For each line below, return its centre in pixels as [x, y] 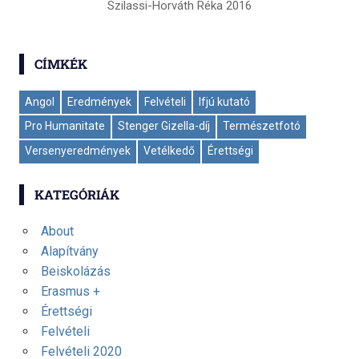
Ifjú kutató [224, 101]
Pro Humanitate [65, 126]
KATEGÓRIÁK [77, 194]
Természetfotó [262, 126]
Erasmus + [70, 291]
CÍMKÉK [61, 63]
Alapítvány [69, 251]
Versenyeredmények [78, 151]
